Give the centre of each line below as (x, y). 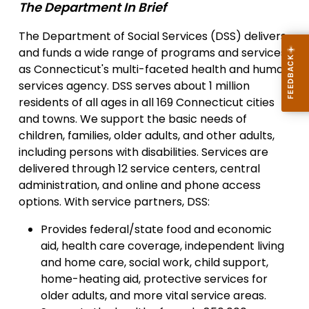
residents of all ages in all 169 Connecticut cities (147, 102)
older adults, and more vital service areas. (153, 295)
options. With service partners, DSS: (114, 201)
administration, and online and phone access (140, 185)
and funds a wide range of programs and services (152, 52)
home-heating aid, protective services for (154, 279)
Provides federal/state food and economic (156, 229)
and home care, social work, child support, (154, 262)
